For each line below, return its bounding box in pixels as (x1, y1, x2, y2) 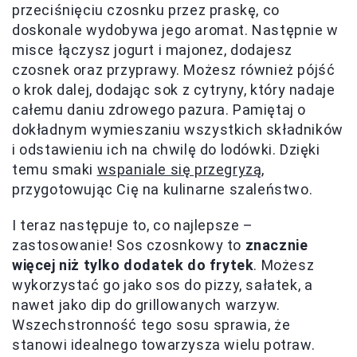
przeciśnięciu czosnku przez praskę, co (12, 2, 280, 18)
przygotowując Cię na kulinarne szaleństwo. (12, 181, 313, 198)
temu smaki (12, 161, 97, 178)
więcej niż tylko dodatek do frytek (12, 257, 254, 273)
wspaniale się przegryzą (96, 161, 262, 178)
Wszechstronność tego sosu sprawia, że (12, 316, 291, 333)
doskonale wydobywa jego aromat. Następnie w (12, 22, 339, 38)
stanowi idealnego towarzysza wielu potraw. (12, 336, 316, 353)
